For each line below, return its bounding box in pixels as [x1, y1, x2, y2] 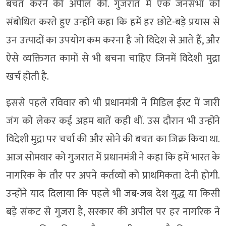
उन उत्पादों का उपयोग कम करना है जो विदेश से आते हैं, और [6, 31, 220, 49]
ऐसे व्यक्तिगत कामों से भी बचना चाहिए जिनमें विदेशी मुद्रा [6, 49, 220, 67]
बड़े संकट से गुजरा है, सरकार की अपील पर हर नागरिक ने [6, 203, 220, 220]
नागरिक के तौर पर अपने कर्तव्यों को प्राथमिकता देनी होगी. [6, 166, 220, 184]
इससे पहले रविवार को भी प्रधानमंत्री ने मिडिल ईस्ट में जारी [6, 94, 220, 111]
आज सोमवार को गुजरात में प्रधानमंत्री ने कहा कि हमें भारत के [6, 148, 220, 166]
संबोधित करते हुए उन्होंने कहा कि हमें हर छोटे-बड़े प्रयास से [6, 13, 220, 31]
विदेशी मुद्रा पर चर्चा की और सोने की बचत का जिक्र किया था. [6, 130, 220, 148]
